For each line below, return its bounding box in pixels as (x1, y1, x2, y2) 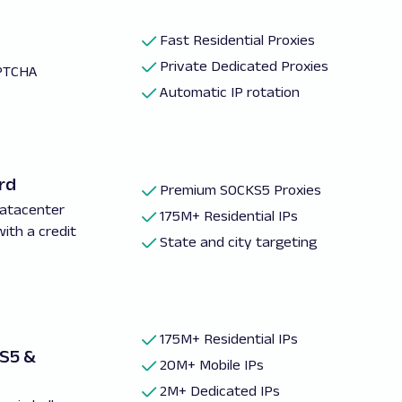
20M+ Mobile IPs (160, 357, 265, 372)
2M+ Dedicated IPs (160, 383, 281, 398)
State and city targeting (160, 233, 318, 249)
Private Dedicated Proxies (160, 58, 329, 74)
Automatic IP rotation (160, 84, 301, 100)
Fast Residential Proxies (160, 32, 316, 48)
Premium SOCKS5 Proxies (160, 181, 322, 197)
